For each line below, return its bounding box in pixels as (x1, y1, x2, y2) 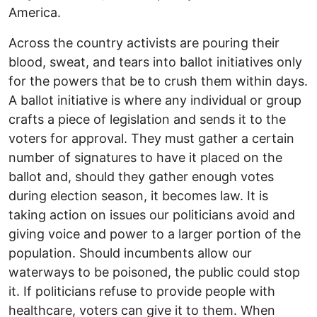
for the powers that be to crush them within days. (8, 74, 308, 89)
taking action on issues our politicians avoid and (8, 207, 295, 223)
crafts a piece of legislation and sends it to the (8, 112, 286, 127)
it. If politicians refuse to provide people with (8, 284, 275, 299)
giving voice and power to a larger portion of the (8, 226, 301, 242)
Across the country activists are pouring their (8, 35, 279, 51)
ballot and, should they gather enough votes (8, 169, 274, 185)
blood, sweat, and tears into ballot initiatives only (8, 54, 302, 70)
